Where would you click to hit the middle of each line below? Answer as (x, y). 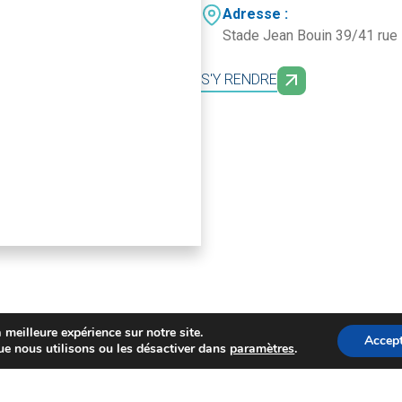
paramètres (262, 349)
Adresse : (255, 13)
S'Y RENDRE (239, 79)
